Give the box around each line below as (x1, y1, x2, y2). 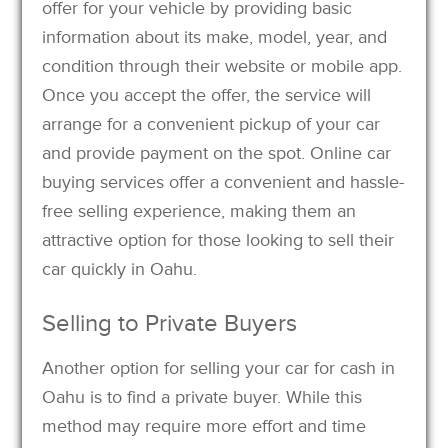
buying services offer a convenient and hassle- (42, 170, 405, 193)
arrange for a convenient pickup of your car (42, 112, 381, 135)
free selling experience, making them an (42, 199, 357, 222)
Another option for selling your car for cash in (42, 356, 396, 379)
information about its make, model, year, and (42, 25, 388, 48)
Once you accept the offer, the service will (42, 83, 372, 106)
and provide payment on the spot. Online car (42, 141, 392, 164)
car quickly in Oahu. (42, 257, 198, 280)
